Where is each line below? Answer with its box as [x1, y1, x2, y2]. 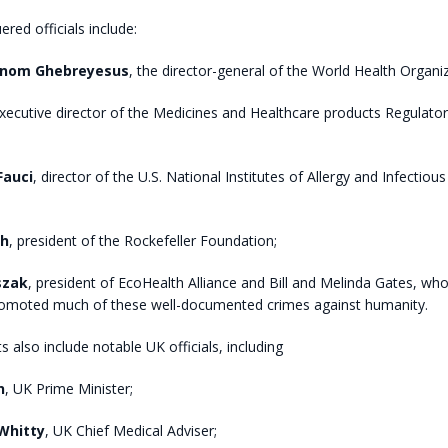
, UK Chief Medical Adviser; [44, 420, 217, 440]
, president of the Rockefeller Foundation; [8, 230, 277, 250]
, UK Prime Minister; [4, 378, 133, 398]
